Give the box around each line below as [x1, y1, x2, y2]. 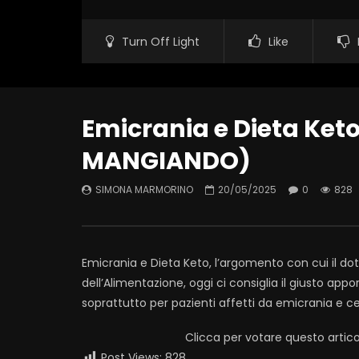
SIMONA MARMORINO [95, 183, 193, 197]
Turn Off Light [122, 34, 200, 50]
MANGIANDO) [82, 144, 251, 179]
